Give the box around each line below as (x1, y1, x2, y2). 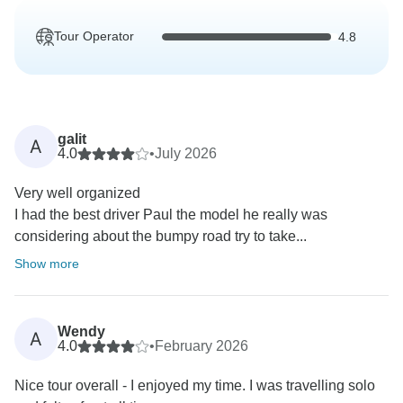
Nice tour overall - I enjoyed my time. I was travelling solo (14, 378, 375, 394)
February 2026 (155, 338, 248, 354)
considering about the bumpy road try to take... (14, 228, 307, 245)
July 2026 (155, 146, 217, 162)
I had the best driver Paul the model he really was (14, 207, 327, 223)
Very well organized (14, 185, 140, 201)
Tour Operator (54, 29, 134, 44)
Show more (14, 256, 79, 272)
